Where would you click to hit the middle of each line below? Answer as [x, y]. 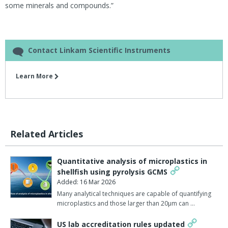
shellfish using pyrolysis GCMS [112, 172]
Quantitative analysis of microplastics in [132, 161]
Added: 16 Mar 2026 [86, 182]
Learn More [35, 76]
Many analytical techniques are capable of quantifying [134, 193]
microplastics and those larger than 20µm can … [126, 203]
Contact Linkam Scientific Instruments [99, 50]
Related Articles [47, 134]
